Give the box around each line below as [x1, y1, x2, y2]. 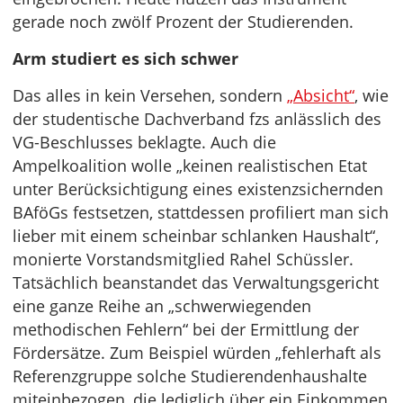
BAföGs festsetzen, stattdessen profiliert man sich [13, 201, 389, 224]
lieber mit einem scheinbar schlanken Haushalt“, [13, 225, 379, 247]
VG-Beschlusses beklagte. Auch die [13, 131, 276, 154]
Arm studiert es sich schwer [13, 48, 238, 70]
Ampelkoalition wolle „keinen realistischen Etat [13, 155, 367, 177]
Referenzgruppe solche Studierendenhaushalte [13, 365, 367, 388]
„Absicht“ [287, 85, 354, 107]
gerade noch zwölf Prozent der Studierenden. [13, 11, 354, 33]
